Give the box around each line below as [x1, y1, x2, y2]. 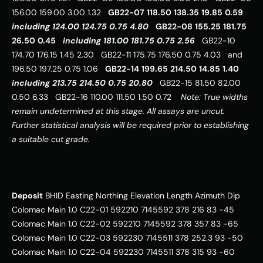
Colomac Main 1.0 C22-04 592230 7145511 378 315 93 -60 [12, 247, 235, 258]
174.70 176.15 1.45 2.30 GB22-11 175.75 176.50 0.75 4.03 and [12, 49, 242, 60]
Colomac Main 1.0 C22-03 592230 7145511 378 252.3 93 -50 [12, 232, 243, 244]
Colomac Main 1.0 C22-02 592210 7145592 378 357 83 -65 [12, 218, 238, 230]
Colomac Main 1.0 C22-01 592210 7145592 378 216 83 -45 [12, 204, 234, 215]
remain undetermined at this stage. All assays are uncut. [12, 106, 225, 117]
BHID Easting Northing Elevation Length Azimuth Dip [43, 190, 240, 201]
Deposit [12, 190, 43, 201]
